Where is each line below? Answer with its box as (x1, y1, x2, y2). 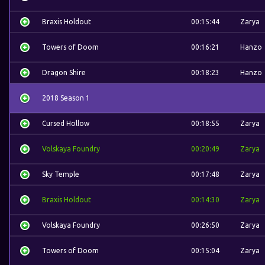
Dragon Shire (42, 69, 86, 76)
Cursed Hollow (42, 119, 89, 127)
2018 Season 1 (42, 94, 90, 102)
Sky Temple (42, 170, 79, 178)
